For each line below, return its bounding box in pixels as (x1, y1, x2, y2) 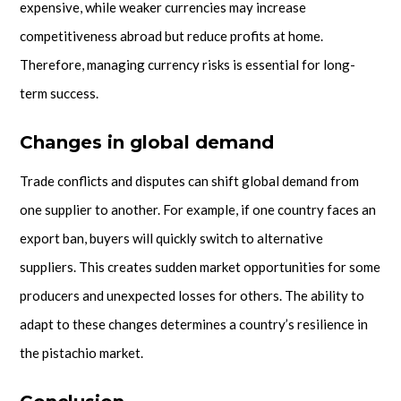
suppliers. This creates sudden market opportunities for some (20, 258, 380, 275)
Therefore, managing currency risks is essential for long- (20, 55, 355, 73)
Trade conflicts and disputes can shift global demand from (20, 172, 359, 189)
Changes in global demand (20, 131, 274, 153)
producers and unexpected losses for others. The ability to (20, 286, 364, 303)
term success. (20, 84, 98, 101)
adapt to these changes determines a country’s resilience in (20, 315, 368, 332)
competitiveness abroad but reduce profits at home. (20, 27, 323, 44)
